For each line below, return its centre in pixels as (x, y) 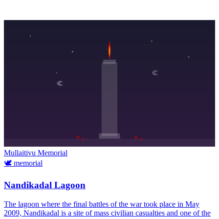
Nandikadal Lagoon (45, 185)
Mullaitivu (21, 153)
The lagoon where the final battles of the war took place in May (102, 204)
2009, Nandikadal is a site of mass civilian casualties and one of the (107, 213)
